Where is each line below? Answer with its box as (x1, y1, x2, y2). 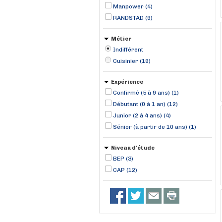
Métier (111, 36, 131, 42)
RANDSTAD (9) (113, 14, 153, 21)
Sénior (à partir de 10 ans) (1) (113, 123, 196, 130)
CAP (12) (113, 166, 137, 173)
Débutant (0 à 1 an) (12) (113, 101, 178, 108)
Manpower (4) (113, 3, 153, 10)
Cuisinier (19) (113, 57, 151, 64)
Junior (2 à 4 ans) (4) (113, 112, 171, 119)
